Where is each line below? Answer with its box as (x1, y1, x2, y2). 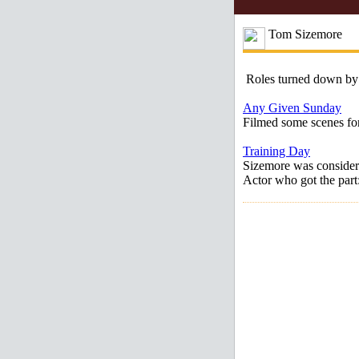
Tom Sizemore (265, 27, 342, 41)
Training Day (243, 144, 310, 158)
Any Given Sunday (243, 101, 341, 115)
